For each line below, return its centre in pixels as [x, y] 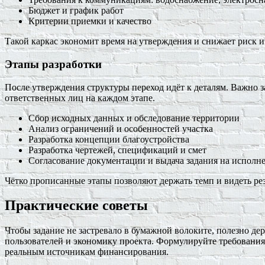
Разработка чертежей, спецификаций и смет [117, 150]
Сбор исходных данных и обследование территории [134, 118]
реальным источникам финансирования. [87, 252]
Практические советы [76, 206]
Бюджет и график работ [76, 11]
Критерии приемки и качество [90, 21]
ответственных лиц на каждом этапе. [80, 98]
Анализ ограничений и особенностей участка [121, 128]
